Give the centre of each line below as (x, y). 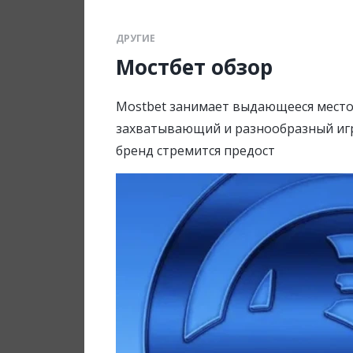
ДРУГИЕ (136, 38)
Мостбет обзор (194, 67)
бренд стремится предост (195, 150)
